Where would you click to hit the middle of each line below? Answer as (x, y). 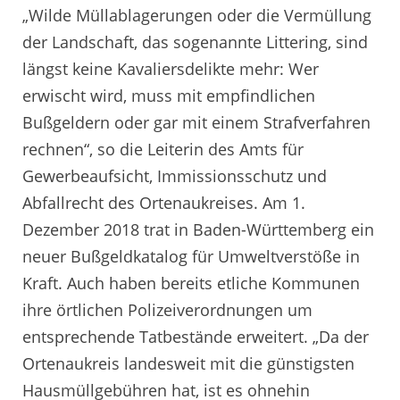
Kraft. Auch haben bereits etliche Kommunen (191, 283)
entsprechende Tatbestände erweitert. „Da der (196, 336)
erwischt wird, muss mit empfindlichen (169, 95)
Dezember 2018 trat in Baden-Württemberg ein (198, 229)
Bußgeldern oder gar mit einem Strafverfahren (196, 122)
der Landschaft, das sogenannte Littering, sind (195, 42)
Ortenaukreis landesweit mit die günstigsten (188, 363)
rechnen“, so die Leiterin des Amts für (163, 149)
